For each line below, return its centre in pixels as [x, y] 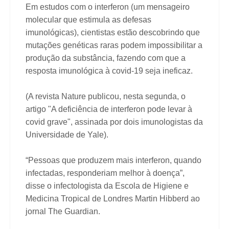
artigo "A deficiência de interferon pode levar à [109, 109]
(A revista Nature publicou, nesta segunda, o [106, 96]
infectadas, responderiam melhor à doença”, [105, 173]
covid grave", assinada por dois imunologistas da [114, 122]
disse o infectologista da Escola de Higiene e [107, 186]
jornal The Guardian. [63, 211]
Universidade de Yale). [67, 134]
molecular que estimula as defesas [88, 19]
